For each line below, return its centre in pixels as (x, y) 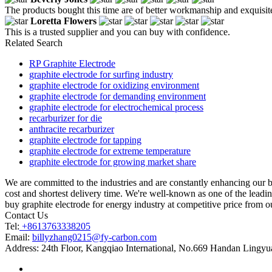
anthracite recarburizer (72, 129)
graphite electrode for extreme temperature (110, 151)
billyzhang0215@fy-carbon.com (94, 237)
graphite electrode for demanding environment (117, 96)
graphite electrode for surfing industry (101, 74)
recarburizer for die (66, 118)
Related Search (34, 42)
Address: (22, 248)
